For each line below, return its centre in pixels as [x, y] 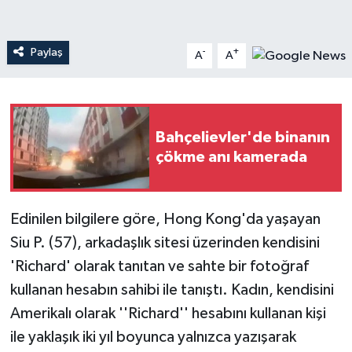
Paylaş [46, 52]
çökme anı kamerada [231, 157]
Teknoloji [72, 37]
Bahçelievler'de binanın [243, 137]
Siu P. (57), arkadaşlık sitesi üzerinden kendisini [165, 242]
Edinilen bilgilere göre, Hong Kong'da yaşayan [165, 219]
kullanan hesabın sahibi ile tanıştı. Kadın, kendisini [172, 290]
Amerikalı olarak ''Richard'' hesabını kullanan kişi [168, 313]
